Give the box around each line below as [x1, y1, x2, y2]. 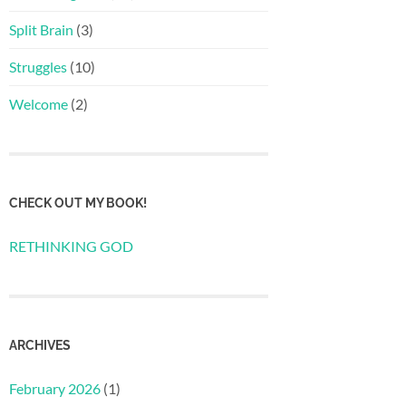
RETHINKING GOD [9, 237, 133, 255]
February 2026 [9, 379, 101, 397]
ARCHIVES [9, 336, 71, 353]
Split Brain [9, 21, 73, 39]
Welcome [9, 95, 68, 113]
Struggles [9, 58, 67, 76]
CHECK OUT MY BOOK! [9, 195, 147, 210]
